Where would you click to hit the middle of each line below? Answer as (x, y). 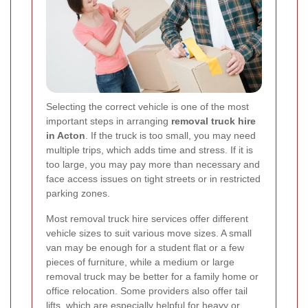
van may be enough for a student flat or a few (145, 248)
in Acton (66, 136)
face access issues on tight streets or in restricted (153, 179)
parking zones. (78, 194)
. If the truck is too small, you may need (170, 136)
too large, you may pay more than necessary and (153, 165)
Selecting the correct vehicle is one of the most (147, 107)
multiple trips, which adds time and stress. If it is (150, 150)
